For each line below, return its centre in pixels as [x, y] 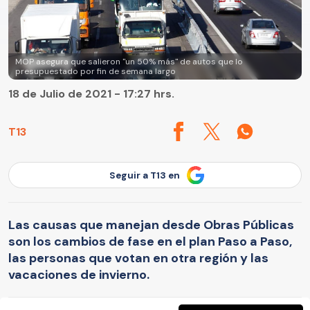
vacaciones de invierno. [79, 274]
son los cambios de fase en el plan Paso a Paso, [150, 241]
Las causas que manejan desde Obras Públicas [151, 225]
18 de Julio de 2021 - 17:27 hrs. [91, 94]
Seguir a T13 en [145, 175]
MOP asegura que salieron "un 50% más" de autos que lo [129, 62]
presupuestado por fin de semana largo [95, 72]
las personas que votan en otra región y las [138, 258]
